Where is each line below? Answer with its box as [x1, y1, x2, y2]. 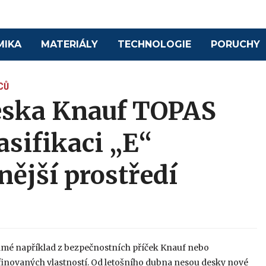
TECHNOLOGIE [118, 39, 192, 50]
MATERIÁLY [41, 39, 99, 50]
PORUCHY [211, 39, 261, 50]
